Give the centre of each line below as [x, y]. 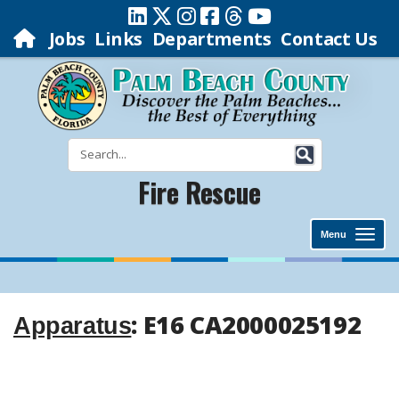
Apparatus [73, 326]
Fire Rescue [199, 192]
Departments [212, 39]
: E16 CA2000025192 [246, 325]
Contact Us [329, 39]
